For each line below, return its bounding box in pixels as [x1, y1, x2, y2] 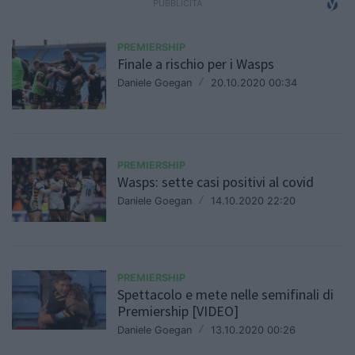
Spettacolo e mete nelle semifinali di [117, 285, 334, 304]
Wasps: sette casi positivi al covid [117, 173, 315, 192]
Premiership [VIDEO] [117, 302, 239, 321]
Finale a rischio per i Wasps [117, 55, 275, 74]
